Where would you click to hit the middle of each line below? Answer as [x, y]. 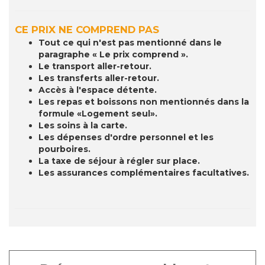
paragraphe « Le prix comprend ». [113, 55]
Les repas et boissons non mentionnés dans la [144, 102]
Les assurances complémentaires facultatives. [144, 173]
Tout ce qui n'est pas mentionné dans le [130, 43]
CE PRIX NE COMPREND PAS [87, 30]
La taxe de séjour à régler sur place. [119, 161]
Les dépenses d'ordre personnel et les [126, 138]
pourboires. [64, 149]
